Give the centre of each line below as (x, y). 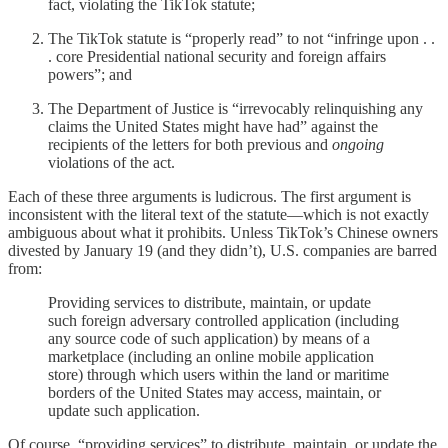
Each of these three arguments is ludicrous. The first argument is (209, 197)
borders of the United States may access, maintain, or (214, 393)
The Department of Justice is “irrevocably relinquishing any (235, 109)
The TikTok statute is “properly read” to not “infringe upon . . (241, 39)
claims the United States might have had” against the (213, 127)
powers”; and (90, 75)
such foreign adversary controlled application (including (223, 321)
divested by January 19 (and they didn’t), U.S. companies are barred (222, 251)
